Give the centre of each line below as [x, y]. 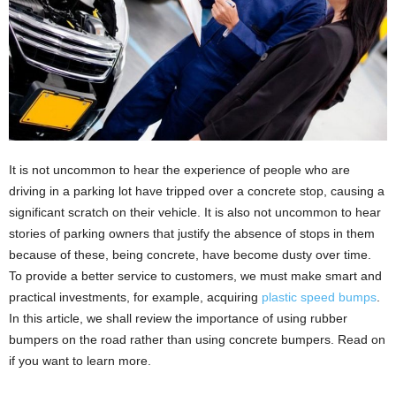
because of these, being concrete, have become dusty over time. [190, 255]
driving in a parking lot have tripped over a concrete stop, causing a [197, 191]
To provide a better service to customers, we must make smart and [195, 276]
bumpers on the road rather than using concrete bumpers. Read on [197, 339]
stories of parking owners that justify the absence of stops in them [192, 233]
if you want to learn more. [80, 361]
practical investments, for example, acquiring [135, 297]
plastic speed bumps [319, 297]
